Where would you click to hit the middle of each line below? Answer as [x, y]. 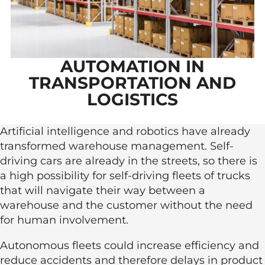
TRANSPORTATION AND [132, 83]
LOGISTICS [132, 99]
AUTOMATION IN [132, 66]
